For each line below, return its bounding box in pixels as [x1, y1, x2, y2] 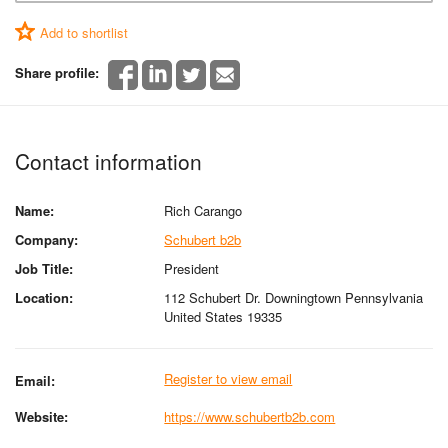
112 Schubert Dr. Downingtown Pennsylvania [164, 287, 424, 307]
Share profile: [15, 63, 99, 82]
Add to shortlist [40, 23, 128, 42]
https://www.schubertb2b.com [164, 406, 336, 426]
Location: [15, 287, 73, 307]
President [164, 258, 220, 278]
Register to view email [164, 368, 293, 388]
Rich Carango [164, 200, 243, 220]
